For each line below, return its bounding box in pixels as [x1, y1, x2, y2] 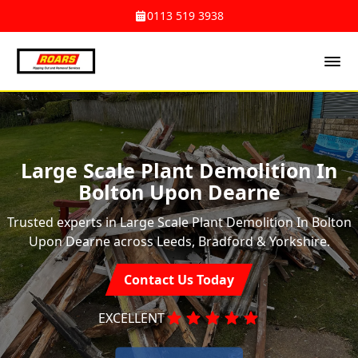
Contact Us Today [124, 270, 234, 288]
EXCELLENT [97, 308, 165, 327]
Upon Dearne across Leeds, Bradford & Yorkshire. [28, 232, 330, 250]
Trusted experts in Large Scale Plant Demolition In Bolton [6, 213, 352, 231]
